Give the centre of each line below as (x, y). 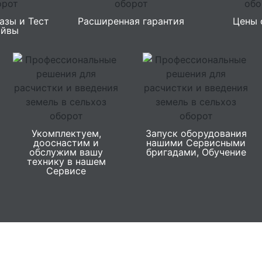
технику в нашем (66, 161)
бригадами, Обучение (196, 152)
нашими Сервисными (196, 142)
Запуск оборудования (196, 133)
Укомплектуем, (66, 133)
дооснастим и (66, 142)
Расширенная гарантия (131, 21)
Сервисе (66, 170)
